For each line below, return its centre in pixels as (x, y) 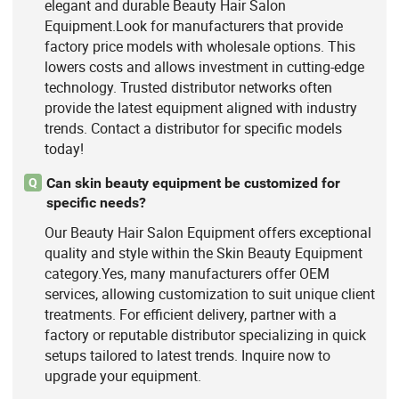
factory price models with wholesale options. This (199, 46)
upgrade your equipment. (122, 376)
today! (64, 148)
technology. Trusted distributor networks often (188, 87)
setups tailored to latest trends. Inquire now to (187, 356)
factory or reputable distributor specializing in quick (205, 335)
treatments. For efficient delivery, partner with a (190, 315)
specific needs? (96, 202)
